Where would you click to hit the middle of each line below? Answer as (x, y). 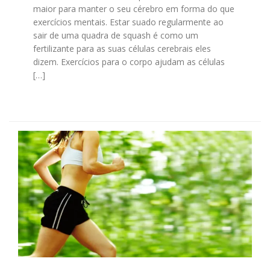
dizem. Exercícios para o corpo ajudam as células (129, 61)
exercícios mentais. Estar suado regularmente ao (128, 22)
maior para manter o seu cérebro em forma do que (134, 8)
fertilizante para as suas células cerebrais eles (122, 48)
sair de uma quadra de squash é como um (116, 35)
